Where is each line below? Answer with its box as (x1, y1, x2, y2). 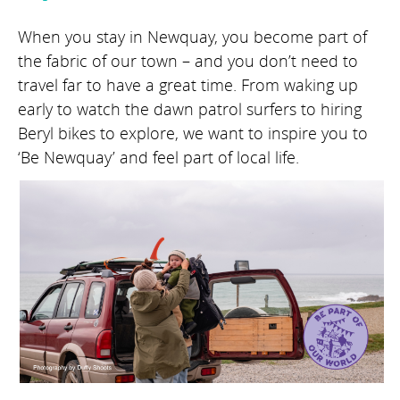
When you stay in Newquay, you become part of (18, 26, 367, 48)
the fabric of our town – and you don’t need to (18, 50, 358, 72)
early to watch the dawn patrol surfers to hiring (18, 98, 362, 121)
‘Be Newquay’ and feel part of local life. (18, 146, 299, 169)
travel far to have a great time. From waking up (18, 74, 358, 96)
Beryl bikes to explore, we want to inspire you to (18, 122, 368, 145)
